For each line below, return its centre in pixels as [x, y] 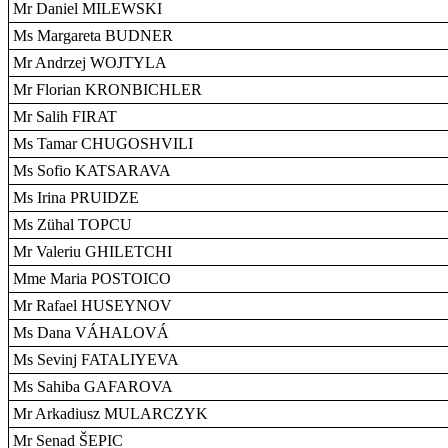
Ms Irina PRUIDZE [76, 197]
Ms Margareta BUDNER [93, 35]
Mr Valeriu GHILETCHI [92, 251]
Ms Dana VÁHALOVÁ [91, 332]
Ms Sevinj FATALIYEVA [96, 359]
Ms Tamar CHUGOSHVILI [103, 143]
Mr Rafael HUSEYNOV [92, 305]
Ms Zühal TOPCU [72, 224]
